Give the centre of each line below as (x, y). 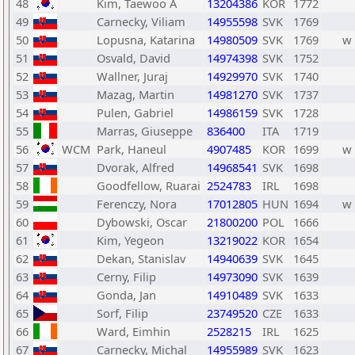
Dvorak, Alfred (136, 167)
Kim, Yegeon (130, 240)
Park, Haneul (132, 149)
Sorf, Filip (122, 313)
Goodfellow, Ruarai (149, 185)
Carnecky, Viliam (141, 21)
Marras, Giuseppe (145, 131)
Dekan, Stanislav (141, 258)
